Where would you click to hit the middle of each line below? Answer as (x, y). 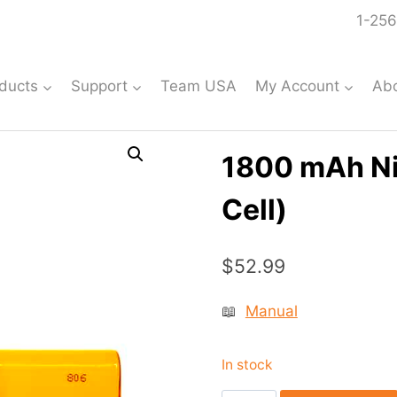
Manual (271, 311)
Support (99, 86)
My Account (297, 86)
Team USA (199, 86)
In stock (247, 364)
